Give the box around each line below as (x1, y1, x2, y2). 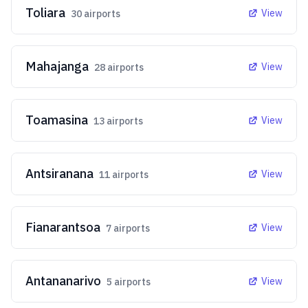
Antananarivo (25, 273, 101, 289)
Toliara (25, 5, 65, 21)
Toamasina (25, 112, 88, 128)
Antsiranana (25, 166, 93, 181)
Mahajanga (25, 58, 89, 74)
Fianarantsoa (25, 219, 100, 235)
